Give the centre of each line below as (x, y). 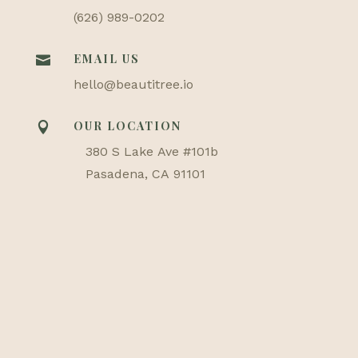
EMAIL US (106, 58)
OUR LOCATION (127, 125)
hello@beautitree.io (133, 84)
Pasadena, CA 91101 (145, 173)
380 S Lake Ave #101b (151, 151)
